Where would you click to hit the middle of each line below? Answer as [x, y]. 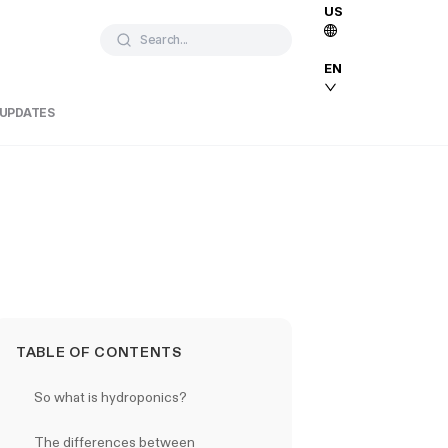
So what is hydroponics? [110, 397]
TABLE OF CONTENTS [99, 352]
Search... [164, 39]
